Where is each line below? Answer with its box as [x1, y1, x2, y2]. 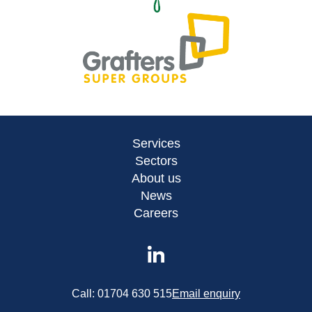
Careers [134, 206, 178, 221]
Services [132, 136, 180, 151]
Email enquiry [172, 288, 240, 300]
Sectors [134, 154, 178, 169]
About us [131, 171, 181, 186]
